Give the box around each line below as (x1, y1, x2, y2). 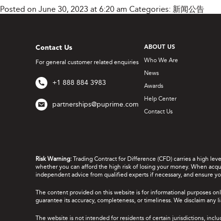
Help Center (144, 95, 177, 103)
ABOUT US (144, 44, 175, 51)
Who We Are (144, 57, 178, 64)
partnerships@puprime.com (52, 100, 139, 109)
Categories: (129, 4, 173, 14)
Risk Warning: (36, 155, 73, 163)
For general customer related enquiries (36, 59, 139, 66)
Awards (144, 82, 163, 90)
